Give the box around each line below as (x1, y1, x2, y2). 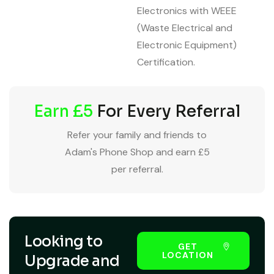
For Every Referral (93, 101, 240, 122)
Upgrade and (24, 251, 120, 270)
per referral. (111, 162, 163, 176)
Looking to (24, 232, 102, 251)
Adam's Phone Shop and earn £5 (64, 145, 210, 158)
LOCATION (162, 249, 213, 261)
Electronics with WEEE (137, 4, 237, 17)
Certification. (137, 55, 195, 68)
